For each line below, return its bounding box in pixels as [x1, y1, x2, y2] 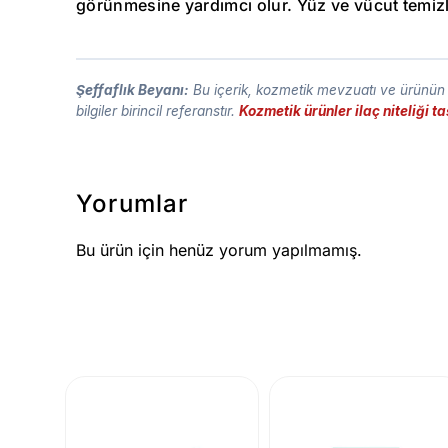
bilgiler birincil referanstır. [76, 103, 239, 120]
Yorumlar [76, 189, 189, 219]
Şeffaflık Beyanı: [76, 82, 189, 99]
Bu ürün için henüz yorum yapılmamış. [76, 240, 362, 261]
